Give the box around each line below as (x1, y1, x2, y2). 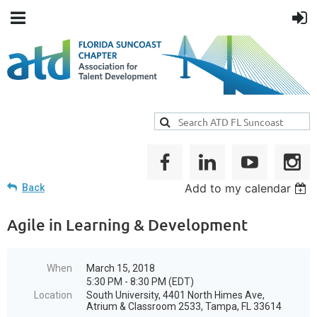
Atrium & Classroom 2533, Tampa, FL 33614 (86, 301, 282, 313)
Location (34, 289, 72, 301)
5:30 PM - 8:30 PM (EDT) (86, 276, 194, 288)
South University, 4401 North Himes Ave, (86, 289, 265, 301)
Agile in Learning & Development (7, 215, 248, 235)
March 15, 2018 (86, 263, 155, 275)
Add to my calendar (185, 181, 292, 196)
